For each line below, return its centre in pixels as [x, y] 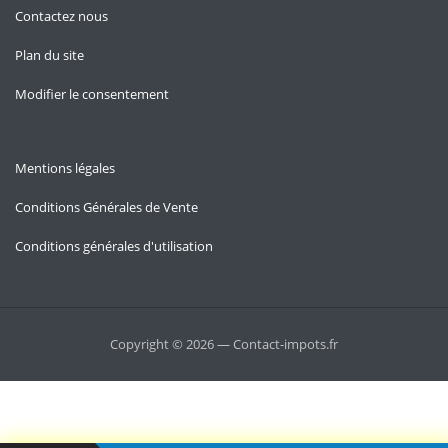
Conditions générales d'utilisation [114, 246]
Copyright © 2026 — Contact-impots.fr [224, 344]
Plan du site [49, 55]
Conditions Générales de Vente [106, 207]
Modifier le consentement [92, 94]
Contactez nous [61, 16]
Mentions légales [65, 168]
